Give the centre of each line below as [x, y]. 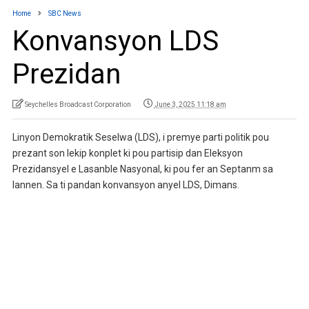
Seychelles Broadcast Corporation [78, 104]
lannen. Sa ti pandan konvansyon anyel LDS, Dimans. [126, 185]
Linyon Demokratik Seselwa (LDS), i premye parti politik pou [140, 137]
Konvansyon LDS [115, 41]
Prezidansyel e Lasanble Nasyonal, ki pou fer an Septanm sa [142, 169]
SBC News [64, 13]
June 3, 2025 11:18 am [190, 104]
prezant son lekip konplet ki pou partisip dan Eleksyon [127, 153]
